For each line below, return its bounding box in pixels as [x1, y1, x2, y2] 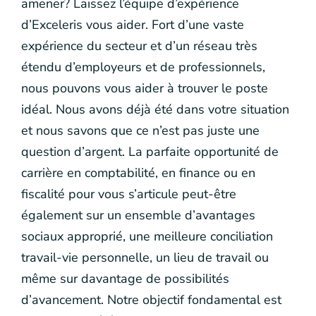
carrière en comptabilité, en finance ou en [21, 164, 255, 181]
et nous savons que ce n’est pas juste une [21, 121, 260, 139]
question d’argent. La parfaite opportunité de [21, 142, 279, 160]
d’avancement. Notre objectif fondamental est [21, 291, 281, 308]
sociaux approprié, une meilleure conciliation [21, 227, 273, 245]
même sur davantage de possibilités [21, 269, 229, 287]
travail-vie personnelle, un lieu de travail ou [21, 248, 269, 266]
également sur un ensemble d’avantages [21, 206, 255, 224]
